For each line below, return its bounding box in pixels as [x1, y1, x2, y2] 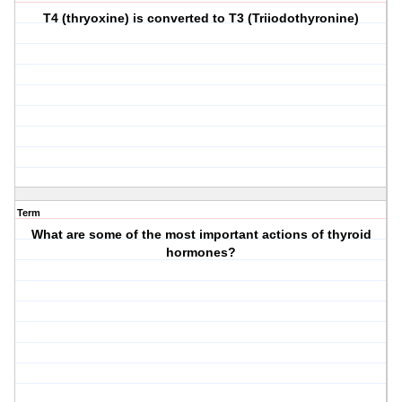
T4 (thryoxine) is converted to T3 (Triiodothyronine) [43, 11, 360, 26]
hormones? [166, 245, 237, 260]
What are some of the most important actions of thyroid [31, 227, 371, 242]
